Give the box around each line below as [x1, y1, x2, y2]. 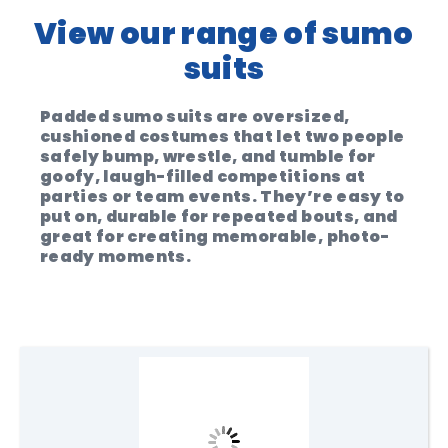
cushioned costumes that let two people [40, 125, 405, 148]
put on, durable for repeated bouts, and [40, 205, 398, 228]
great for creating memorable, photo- [40, 225, 390, 248]
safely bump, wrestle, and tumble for [40, 145, 376, 168]
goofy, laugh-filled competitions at [40, 165, 366, 188]
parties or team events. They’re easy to [40, 185, 405, 208]
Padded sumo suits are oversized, [40, 105, 350, 128]
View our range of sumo [34, 13, 414, 55]
